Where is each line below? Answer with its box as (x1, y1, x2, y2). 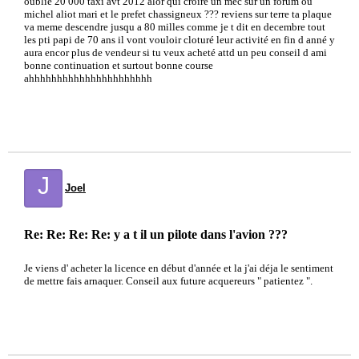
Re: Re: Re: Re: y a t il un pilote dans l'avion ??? (24, 228, 288, 241)
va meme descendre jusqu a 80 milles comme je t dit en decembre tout (24, 21, 325, 33)
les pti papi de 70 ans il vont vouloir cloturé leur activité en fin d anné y (24, 34, 335, 46)
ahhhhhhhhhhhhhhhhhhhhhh (24, 72, 152, 84)
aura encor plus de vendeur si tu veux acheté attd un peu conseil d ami (24, 46, 327, 58)
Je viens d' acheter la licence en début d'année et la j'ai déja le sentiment (24, 262, 333, 274)
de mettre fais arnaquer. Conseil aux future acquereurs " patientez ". (24, 275, 313, 287)
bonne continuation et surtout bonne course (24, 59, 213, 71)
